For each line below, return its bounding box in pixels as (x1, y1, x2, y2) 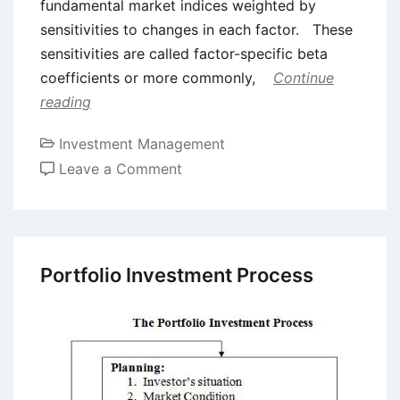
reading (40, 93, 91, 112)
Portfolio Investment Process (40, 262, 313, 287)
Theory (181, 231, 229, 250)
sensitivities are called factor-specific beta (40, 45, 328, 63)
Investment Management (59, 135, 225, 154)
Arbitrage (181, 183, 245, 202)
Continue (273, 69, 334, 87)
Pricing (181, 207, 228, 226)
